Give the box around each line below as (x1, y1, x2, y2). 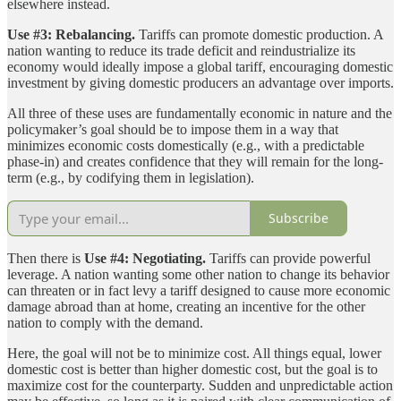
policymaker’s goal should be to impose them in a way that (7, 121, 338, 137)
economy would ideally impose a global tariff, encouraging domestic (7, 58, 393, 74)
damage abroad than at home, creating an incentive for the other (7, 298, 365, 314)
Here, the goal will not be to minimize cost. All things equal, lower (7, 345, 381, 361)
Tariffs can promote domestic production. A (135, 26, 383, 42)
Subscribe (269, 209, 328, 227)
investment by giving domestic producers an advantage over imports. (7, 74, 394, 90)
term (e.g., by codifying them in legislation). (7, 169, 254, 185)
